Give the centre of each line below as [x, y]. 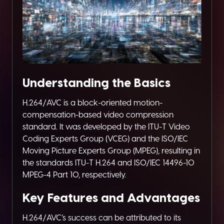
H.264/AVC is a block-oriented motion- [92, 102]
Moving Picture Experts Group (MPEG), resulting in [111, 150]
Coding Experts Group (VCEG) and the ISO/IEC [105, 138]
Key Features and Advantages [111, 197]
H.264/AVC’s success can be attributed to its [102, 217]
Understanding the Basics [96, 82]
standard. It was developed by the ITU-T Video [106, 126]
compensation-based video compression [98, 114]
